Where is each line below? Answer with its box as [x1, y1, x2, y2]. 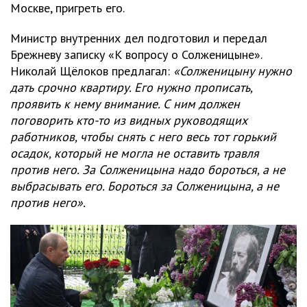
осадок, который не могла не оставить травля [10, 145, 259, 162]
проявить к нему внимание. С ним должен [10, 96, 240, 112]
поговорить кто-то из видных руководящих [10, 112, 247, 129]
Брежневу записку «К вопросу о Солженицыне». [10, 47, 262, 63]
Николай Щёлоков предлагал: [10, 63, 173, 79]
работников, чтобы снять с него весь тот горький [10, 129, 276, 145]
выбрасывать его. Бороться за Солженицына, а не [10, 178, 279, 195]
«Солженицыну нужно [173, 63, 292, 79]
